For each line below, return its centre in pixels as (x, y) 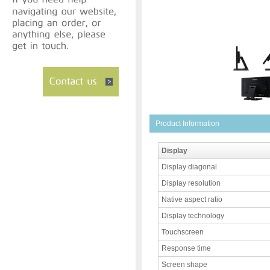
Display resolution (191, 183)
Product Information (187, 124)
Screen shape (184, 265)
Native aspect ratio (192, 199)
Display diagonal (189, 167)
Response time (186, 248)
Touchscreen (183, 232)
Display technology (193, 216)
